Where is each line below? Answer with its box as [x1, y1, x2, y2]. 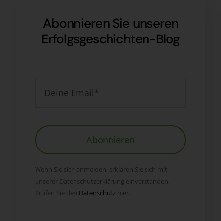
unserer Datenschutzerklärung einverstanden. [35, 177, 170, 186]
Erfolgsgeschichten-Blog [41, 31, 180, 48]
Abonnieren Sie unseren [42, 15, 179, 32]
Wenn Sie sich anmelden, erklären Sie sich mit [35, 165, 167, 174]
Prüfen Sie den [35, 188, 79, 198]
